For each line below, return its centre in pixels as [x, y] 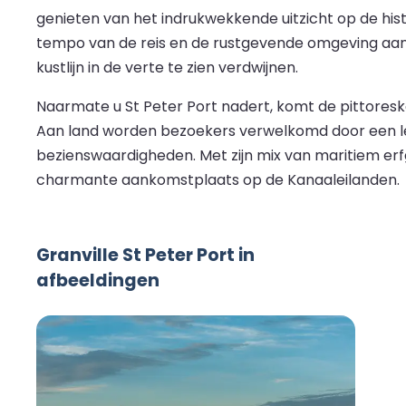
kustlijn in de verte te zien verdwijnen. [167, 68]
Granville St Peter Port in [145, 256]
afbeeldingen [98, 281]
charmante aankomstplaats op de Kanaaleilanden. [218, 180]
